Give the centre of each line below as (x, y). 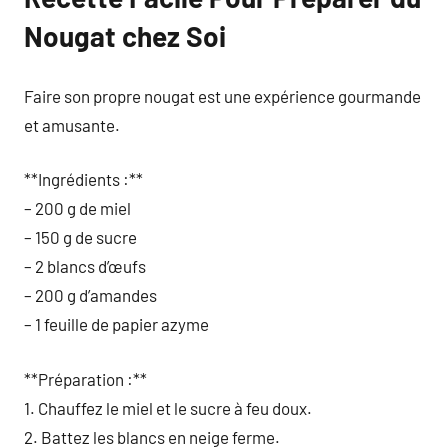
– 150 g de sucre (80, 237)
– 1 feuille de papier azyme (116, 324)
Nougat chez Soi (125, 36)
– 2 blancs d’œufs (85, 266)
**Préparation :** (85, 378)
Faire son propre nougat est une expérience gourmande (222, 95)
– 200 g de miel (77, 208)
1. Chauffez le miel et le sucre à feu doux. (168, 407)
